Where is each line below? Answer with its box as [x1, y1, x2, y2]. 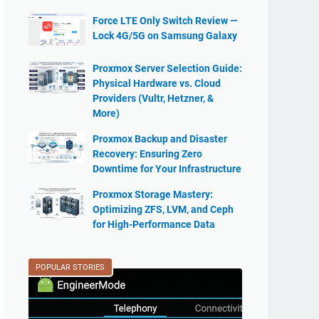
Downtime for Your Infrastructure [93, 163, 241, 174]
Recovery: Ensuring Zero [93, 148, 202, 159]
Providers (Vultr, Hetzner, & [93, 93, 214, 104]
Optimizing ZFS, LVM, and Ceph [93, 204, 234, 215]
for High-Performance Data [93, 219, 215, 230]
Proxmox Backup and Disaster [93, 133, 227, 145]
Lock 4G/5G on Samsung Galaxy [93, 30, 237, 41]
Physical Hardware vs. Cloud [93, 78, 221, 89]
